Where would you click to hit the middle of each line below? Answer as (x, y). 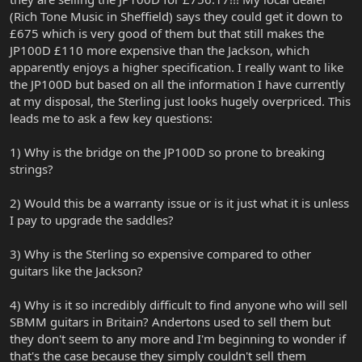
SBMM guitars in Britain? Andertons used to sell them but (170, 322)
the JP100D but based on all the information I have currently (177, 84)
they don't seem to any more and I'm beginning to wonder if (178, 339)
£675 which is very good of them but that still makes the (167, 34)
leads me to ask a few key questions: (111, 118)
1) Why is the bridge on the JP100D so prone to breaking (167, 152)
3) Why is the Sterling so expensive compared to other (160, 254)
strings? (32, 169)
